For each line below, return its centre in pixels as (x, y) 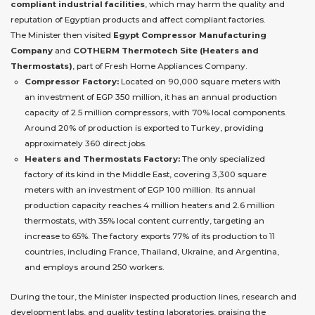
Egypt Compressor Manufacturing (190, 35)
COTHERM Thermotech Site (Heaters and (166, 50)
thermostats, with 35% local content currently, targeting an (144, 220)
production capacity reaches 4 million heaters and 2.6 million (150, 205)
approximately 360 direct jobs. (86, 143)
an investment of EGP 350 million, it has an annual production (151, 97)
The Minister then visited (62, 35)
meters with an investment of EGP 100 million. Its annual (140, 189)
